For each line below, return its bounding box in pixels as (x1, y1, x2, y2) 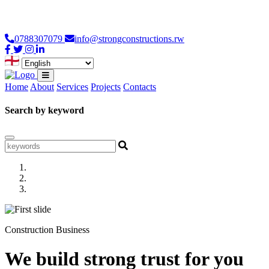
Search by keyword (5, 105, 84, 116)
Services (56, 82, 88, 92)
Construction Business (5, 224, 89, 235)
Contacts (123, 82, 156, 92)
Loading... (4, 4, 43, 14)
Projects (91, 82, 121, 92)
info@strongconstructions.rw (74, 34, 184, 44)
